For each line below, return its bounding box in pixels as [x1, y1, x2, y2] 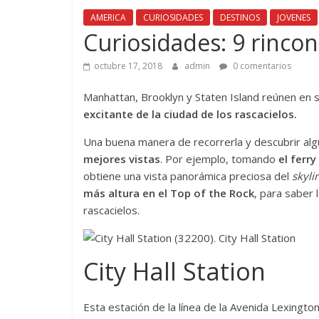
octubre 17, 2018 [94, 59, 162, 72]
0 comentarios [231, 59, 291, 72]
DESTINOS [220, 11, 260, 23]
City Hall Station [83, 254, 266, 288]
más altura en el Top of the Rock [83, 185, 254, 200]
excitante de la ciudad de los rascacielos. [83, 106, 297, 121]
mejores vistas [83, 151, 160, 166]
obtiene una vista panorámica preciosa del [83, 168, 292, 183]
